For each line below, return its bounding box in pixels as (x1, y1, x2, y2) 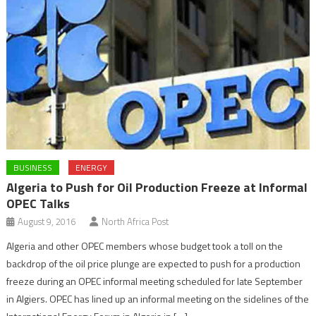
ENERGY (75, 160, 108, 174)
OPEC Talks (6, 193, 71, 213)
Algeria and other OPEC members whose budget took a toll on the (6, 238, 284, 253)
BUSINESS (13, 160, 53, 174)
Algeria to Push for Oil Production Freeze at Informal (6, 177, 308, 197)
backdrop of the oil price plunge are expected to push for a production (6, 255, 301, 271)
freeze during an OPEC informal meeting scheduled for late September (6, 273, 303, 288)
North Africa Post (102, 214, 169, 229)
